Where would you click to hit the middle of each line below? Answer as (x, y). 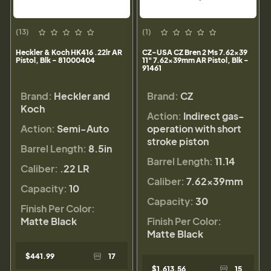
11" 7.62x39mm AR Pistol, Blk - (195, 60)
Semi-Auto (83, 129)
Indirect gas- (214, 116)
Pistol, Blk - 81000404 (55, 60)
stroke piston (178, 142)
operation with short (194, 129)
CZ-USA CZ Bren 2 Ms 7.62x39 (195, 53)
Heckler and (82, 96)
